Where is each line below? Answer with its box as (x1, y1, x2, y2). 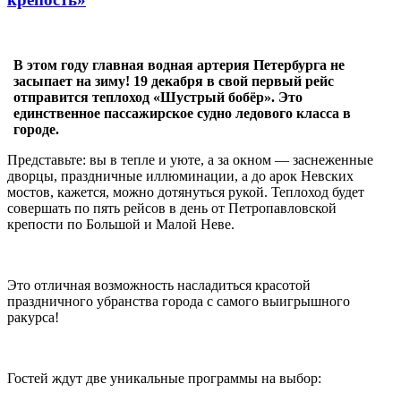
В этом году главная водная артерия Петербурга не (13, 56, 345, 73)
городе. (13, 121, 59, 137)
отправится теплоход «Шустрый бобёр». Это (13, 89, 303, 105)
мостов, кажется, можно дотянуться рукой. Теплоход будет (7, 183, 364, 200)
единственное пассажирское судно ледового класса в (13, 105, 351, 121)
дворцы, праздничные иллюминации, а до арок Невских (7, 167, 354, 183)
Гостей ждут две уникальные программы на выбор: (7, 370, 321, 386)
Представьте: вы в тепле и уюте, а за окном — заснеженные (7, 151, 373, 167)
